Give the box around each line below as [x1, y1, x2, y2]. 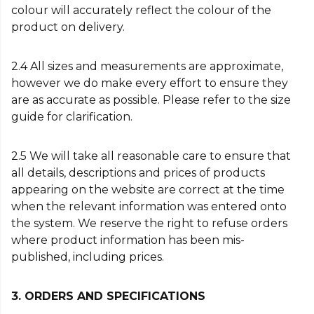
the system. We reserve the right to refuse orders [11, 217, 287, 230]
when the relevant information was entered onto [11, 200, 287, 213]
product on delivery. [11, 20, 125, 34]
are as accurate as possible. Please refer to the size [11, 93, 291, 107]
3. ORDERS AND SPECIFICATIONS [11, 289, 205, 303]
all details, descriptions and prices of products [11, 166, 265, 179]
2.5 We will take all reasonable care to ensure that [11, 149, 291, 163]
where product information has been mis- [11, 233, 245, 247]
